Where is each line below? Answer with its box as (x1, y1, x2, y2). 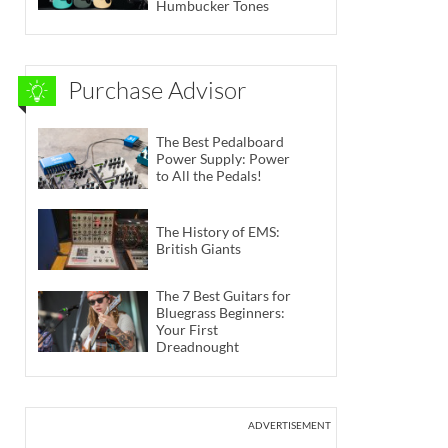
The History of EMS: (156, 222, 280, 240)
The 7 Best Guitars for (156, 287, 291, 305)
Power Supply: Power (156, 149, 290, 167)
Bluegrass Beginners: (156, 304, 285, 322)
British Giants (156, 239, 241, 257)
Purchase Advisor (68, 75, 247, 106)
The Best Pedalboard (156, 132, 284, 150)
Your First (156, 321, 218, 339)
